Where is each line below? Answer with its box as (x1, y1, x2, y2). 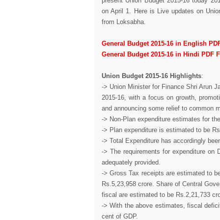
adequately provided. (102, 159, 161, 166)
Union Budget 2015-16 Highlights (102, 72, 201, 80)
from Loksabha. (102, 18, 146, 26)
